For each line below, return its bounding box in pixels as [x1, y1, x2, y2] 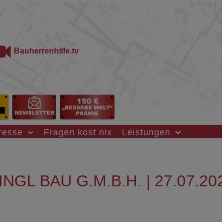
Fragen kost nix [44, 126, 112, 137]
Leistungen [122, 126, 170, 137]
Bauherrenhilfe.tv [13, 47, 79, 55]
